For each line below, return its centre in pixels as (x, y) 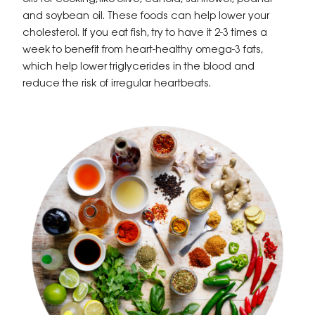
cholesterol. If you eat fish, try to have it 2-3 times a (145, 33)
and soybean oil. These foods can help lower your (146, 16)
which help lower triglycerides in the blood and (139, 66)
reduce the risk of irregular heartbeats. (118, 83)
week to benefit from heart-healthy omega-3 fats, (143, 50)
